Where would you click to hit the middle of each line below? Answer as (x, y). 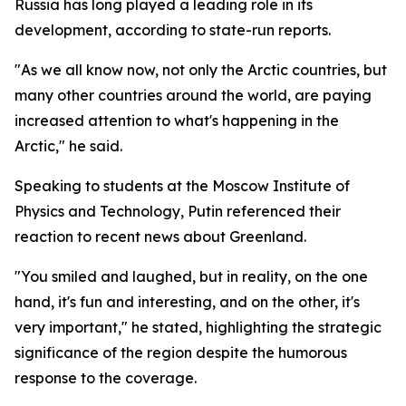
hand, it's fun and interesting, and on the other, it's (187, 302)
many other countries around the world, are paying (193, 95)
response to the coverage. (106, 378)
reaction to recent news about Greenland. (160, 237)
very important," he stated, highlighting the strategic (198, 327)
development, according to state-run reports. (173, 30)
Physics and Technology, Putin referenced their (178, 211)
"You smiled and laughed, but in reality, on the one (191, 276)
